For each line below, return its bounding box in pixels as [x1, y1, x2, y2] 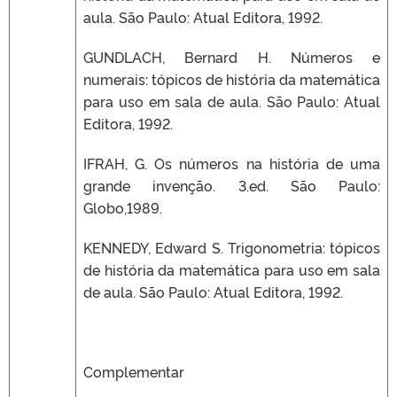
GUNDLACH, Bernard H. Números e [83, 46, 380, 66]
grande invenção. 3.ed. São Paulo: [83, 175, 380, 195]
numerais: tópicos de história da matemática [83, 68, 380, 89]
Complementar [83, 361, 184, 381]
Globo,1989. [83, 197, 162, 217]
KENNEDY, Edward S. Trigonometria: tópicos [83, 237, 380, 257]
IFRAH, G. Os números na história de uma [83, 152, 380, 173]
